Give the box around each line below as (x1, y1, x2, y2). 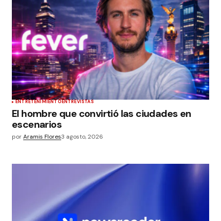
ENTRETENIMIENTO (15, 99, 62, 105)
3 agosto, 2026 (61, 133, 103, 141)
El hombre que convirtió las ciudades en (12, 107, 191, 120)
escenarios (12, 118, 62, 131)
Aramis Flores (23, 133, 61, 141)
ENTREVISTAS (61, 99, 94, 105)
